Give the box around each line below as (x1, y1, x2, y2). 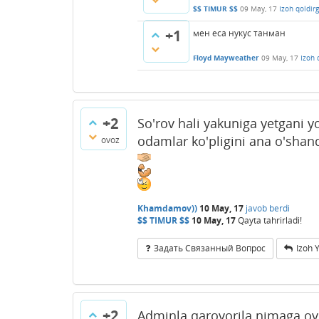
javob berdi (246, 202, 290, 214)
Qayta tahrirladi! (238, 214, 302, 226)
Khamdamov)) (137, 202, 197, 214)
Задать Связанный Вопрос (154, 242, 266, 254)
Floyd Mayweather (193, 53, 259, 63)
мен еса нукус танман (193, 27, 286, 39)
